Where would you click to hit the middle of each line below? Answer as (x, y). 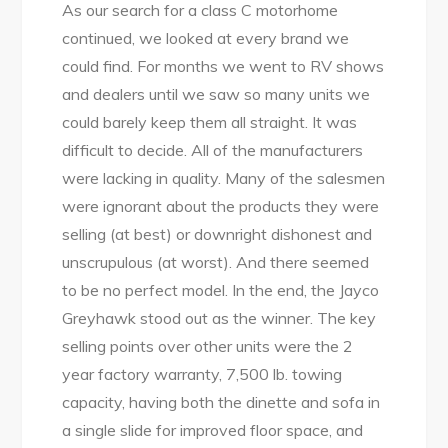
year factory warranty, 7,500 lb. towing (202, 374)
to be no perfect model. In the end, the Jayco (221, 290)
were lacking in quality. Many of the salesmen (224, 178)
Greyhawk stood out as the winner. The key (219, 318)
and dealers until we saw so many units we (216, 94)
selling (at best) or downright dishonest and (217, 234)
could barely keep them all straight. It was (210, 122)
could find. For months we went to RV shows (223, 66)
